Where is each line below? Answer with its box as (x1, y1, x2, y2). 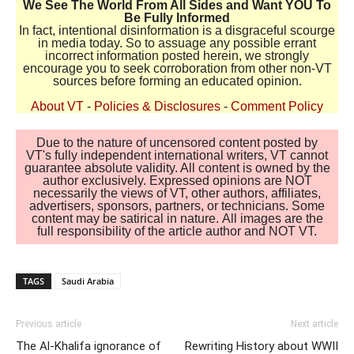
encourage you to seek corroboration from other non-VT (22, 62, 332, 76)
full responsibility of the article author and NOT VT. (37, 224, 317, 238)
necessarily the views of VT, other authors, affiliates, (33, 186, 321, 200)
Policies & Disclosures (94, 100, 220, 114)
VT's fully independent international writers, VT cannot (26, 148, 328, 162)
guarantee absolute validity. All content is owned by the (24, 160, 330, 175)
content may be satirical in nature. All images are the (31, 211, 323, 225)
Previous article (16, 318, 81, 330)
